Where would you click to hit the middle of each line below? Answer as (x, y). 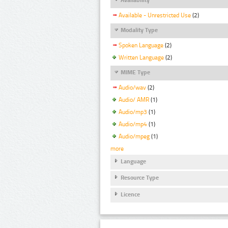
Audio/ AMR (134, 100)
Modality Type (139, 30)
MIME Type (135, 73)
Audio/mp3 (133, 112)
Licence (130, 194)
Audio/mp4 (133, 124)
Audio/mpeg (134, 136)
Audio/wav (132, 88)
